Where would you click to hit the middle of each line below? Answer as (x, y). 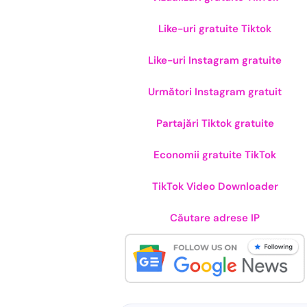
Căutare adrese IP (215, 218)
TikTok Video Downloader (215, 186)
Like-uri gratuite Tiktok (215, 29)
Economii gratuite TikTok (215, 155)
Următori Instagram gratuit (215, 92)
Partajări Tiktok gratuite (215, 123)
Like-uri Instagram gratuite (215, 60)
